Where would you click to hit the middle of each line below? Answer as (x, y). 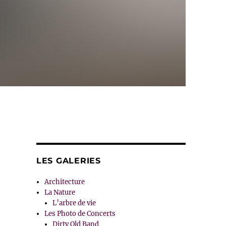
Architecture (65, 182)
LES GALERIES (68, 161)
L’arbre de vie (74, 203)
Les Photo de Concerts (80, 214)
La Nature (60, 193)
